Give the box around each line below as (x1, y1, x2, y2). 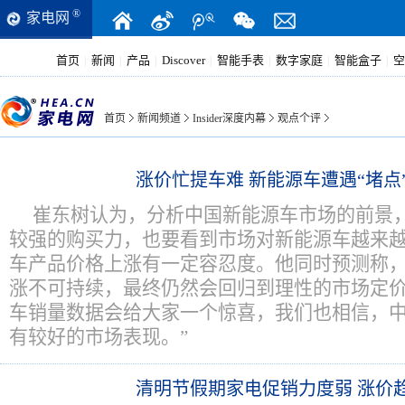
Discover (162, 53, 205, 67)
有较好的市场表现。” (9, 326, 188, 348)
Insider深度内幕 (193, 112, 266, 125)
